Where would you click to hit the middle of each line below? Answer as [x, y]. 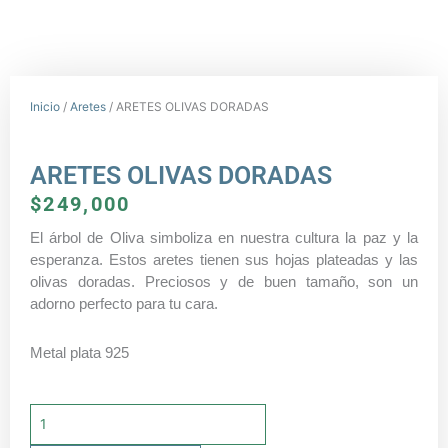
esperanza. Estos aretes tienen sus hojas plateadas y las [224, 260]
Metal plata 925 [79, 352]
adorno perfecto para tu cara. [126, 304]
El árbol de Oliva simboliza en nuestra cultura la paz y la [224, 238]
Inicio [45, 107]
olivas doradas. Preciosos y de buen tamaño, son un [224, 282]
